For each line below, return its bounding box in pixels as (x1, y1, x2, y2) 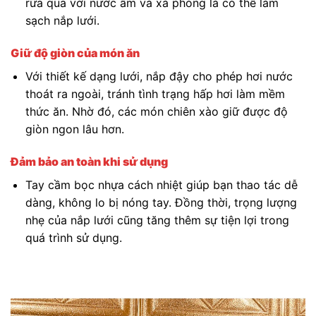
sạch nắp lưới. (25, 13, 99, 28)
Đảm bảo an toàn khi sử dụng (11, 154, 168, 169)
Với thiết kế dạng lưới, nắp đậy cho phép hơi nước (25, 69, 293, 84)
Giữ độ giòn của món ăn (11, 46, 140, 61)
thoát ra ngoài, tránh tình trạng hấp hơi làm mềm (25, 87, 285, 102)
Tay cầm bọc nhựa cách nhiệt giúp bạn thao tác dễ (25, 177, 298, 192)
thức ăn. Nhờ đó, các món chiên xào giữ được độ (25, 104, 288, 119)
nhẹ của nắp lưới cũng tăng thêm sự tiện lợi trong (25, 212, 289, 227)
